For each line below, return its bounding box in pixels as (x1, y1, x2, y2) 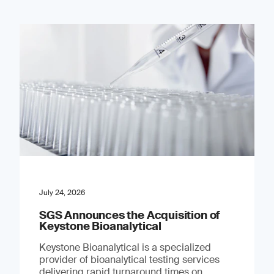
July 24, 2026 (39, 187, 85, 198)
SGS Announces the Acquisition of (39, 207, 221, 223)
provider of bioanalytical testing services (39, 253, 220, 266)
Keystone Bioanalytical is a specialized (39, 240, 211, 254)
